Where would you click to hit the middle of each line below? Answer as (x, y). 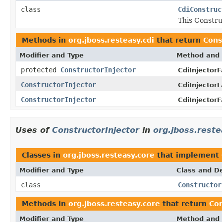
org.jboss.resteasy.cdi (111, 40)
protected (41, 70)
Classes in (42, 155)
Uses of (34, 130)
